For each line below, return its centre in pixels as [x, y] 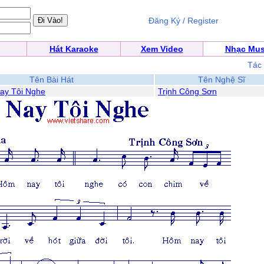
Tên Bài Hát [52, 80]
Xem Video [162, 49]
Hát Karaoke [74, 49]
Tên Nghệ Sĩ [221, 80]
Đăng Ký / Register [184, 21]
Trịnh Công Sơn [187, 91]
